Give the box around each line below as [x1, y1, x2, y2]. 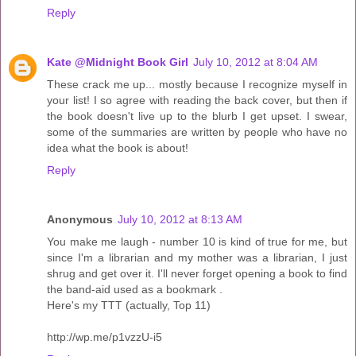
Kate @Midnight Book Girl [47, 56, 188, 69]
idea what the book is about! [47, 141, 188, 155]
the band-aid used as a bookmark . [47, 283, 222, 296]
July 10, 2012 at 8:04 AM [193, 56, 318, 69]
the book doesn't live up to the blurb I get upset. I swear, [47, 110, 347, 123]
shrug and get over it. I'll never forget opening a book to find [47, 267, 347, 281]
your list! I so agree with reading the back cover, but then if [47, 94, 347, 107]
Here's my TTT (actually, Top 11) [47, 299, 211, 312]
